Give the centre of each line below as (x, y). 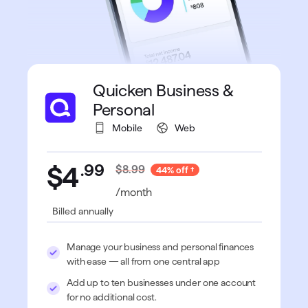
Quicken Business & (163, 91)
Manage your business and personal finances (161, 247)
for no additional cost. (112, 297)
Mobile (127, 128)
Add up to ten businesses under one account (162, 283)
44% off (172, 170)
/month (134, 192)
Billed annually (83, 211)
